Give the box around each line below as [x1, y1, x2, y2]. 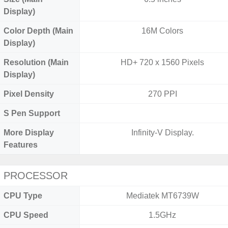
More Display [4, 128, 54, 137]
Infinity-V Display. [131, 128, 194, 137]
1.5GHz [149, 211, 177, 219]
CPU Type [4, 191, 42, 200]
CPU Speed [4, 211, 48, 219]
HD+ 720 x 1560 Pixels [121, 58, 205, 67]
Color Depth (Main [4, 26, 73, 35]
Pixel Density [4, 90, 54, 98]
